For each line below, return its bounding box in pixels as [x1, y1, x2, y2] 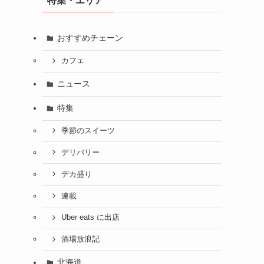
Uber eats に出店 [61, 213, 120, 222]
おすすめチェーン [57, 33, 123, 43]
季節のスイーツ [61, 126, 115, 135]
